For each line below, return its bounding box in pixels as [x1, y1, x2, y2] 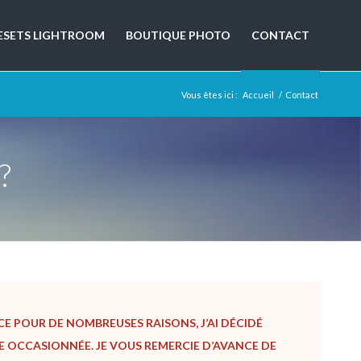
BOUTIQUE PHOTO [125, 28, 230, 42]
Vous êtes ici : [181, 89, 238, 100]
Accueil [243, 89, 274, 100]
